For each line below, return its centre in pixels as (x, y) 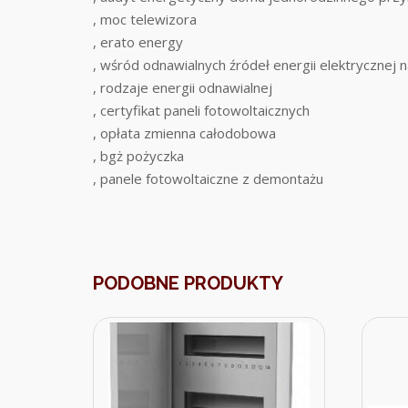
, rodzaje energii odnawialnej (183, 87)
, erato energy (138, 42)
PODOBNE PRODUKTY (188, 283)
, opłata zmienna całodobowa (184, 133)
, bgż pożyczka (138, 156)
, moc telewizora (145, 19)
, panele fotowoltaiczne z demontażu (208, 178)
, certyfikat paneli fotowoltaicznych (201, 110)
